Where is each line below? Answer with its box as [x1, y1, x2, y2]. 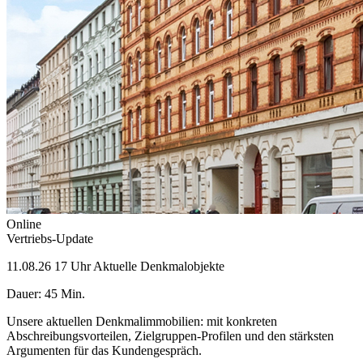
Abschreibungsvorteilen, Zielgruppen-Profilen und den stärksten [6, 328, 334, 343]
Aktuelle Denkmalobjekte [93, 258, 224, 273]
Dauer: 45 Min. [6, 286, 85, 301]
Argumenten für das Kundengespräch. [6, 343, 202, 357]
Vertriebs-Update [6, 231, 93, 246]
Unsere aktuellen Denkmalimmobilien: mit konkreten [6, 314, 277, 328]
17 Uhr [54, 258, 91, 273]
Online [6, 216, 41, 231]
